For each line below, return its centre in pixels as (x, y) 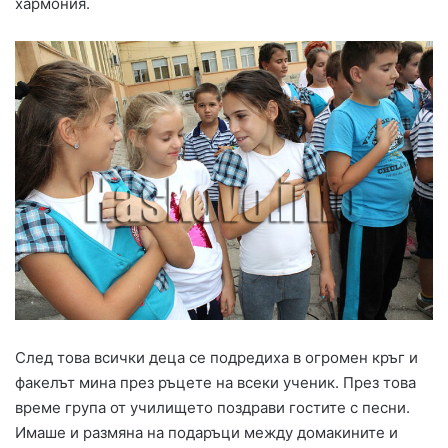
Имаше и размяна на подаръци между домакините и (206, 432)
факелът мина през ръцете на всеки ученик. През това (215, 382)
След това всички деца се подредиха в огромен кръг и (216, 357)
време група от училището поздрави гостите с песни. (212, 407)
